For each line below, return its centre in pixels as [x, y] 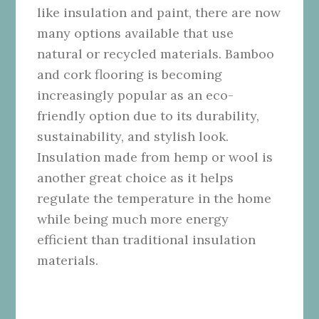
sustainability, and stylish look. [133, 136]
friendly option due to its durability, [148, 115]
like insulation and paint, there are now [159, 12]
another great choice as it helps [136, 177]
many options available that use [136, 33]
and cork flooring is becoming [130, 74]
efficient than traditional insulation [147, 239]
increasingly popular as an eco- [136, 95]
